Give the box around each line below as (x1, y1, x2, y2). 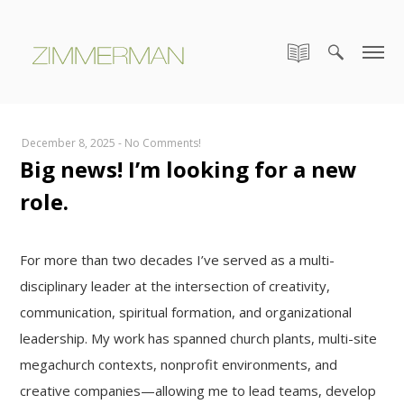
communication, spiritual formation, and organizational (20, 303, 353, 321)
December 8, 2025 (22, 135, 116, 151)
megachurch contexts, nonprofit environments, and (20, 355, 338, 373)
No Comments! (124, 135, 202, 151)
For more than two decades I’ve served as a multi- (20, 251, 335, 269)
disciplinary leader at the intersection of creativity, (20, 277, 331, 295)
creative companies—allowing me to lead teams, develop (20, 381, 377, 399)
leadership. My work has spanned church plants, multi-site (20, 329, 378, 347)
